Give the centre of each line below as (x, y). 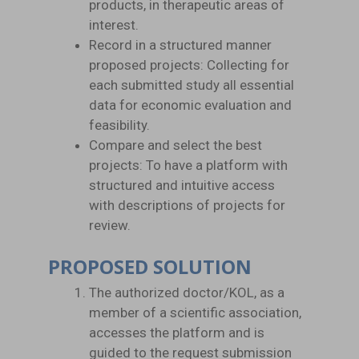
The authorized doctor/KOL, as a (187, 292)
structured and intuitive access (182, 185)
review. (110, 225)
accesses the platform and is (177, 333)
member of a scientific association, (195, 313)
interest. (114, 24)
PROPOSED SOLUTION (150, 266)
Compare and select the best (175, 145)
